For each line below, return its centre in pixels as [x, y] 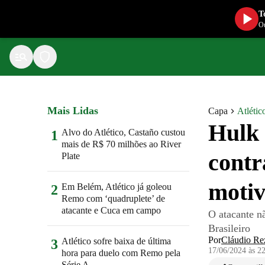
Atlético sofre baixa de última [116, 241]
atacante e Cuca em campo [111, 210]
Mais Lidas [73, 111]
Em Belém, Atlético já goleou [117, 187]
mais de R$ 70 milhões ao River [121, 144]
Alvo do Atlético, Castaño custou [123, 132]
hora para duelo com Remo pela [121, 253]
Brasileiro [229, 228]
